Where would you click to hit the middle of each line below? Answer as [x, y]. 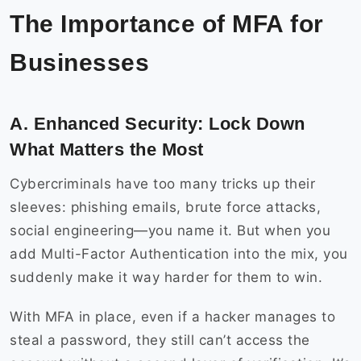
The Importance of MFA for [167, 24]
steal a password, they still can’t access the [160, 340]
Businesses [83, 63]
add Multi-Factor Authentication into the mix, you [179, 254]
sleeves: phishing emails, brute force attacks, [165, 207]
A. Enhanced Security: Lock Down [158, 124]
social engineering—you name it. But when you [170, 231]
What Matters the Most [109, 150]
